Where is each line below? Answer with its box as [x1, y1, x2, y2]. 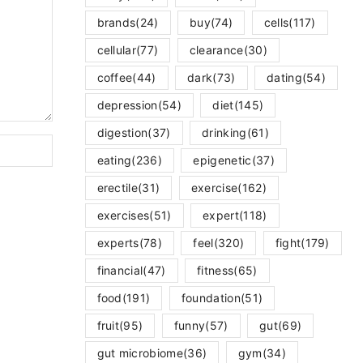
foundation [181, 290, 241, 305]
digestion [96, 125, 148, 139]
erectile [96, 180, 139, 194]
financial [96, 263, 143, 277]
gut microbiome [96, 345, 183, 360]
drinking [202, 125, 247, 139]
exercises [96, 207, 150, 222]
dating [266, 70, 302, 84]
